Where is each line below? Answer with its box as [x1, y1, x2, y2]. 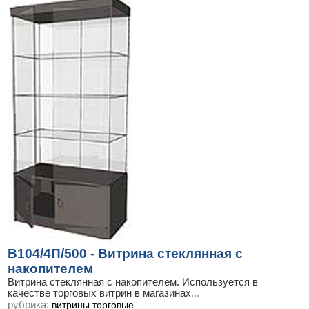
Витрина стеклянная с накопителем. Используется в [8, 277, 258, 288]
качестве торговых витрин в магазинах [8, 288, 191, 299]
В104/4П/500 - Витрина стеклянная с [8, 246, 243, 261]
